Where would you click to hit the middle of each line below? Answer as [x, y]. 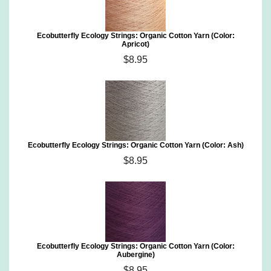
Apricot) [135, 44]
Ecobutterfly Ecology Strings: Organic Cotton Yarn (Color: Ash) [135, 145]
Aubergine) [135, 255]
